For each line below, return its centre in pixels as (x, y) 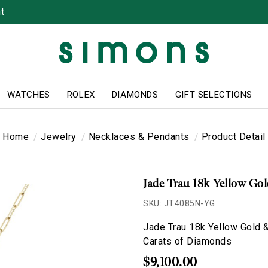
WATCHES (28, 94)
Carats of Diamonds (187, 241)
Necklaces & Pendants (139, 137)
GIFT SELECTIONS (214, 94)
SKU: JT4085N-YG (179, 203)
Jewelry (59, 137)
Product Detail (233, 137)
